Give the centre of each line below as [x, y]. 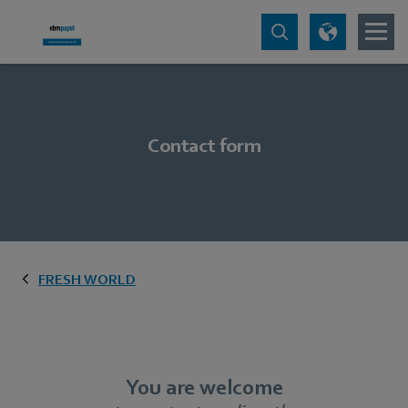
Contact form [204, 145]
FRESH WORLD [87, 280]
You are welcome [204, 387]
